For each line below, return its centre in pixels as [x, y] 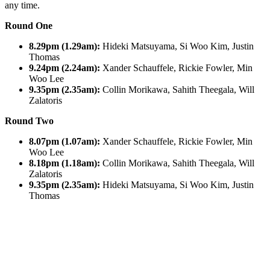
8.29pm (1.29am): [64, 46]
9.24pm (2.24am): [64, 67]
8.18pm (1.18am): [64, 163]
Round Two [29, 121]
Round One [29, 25]
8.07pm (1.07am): [64, 141]
